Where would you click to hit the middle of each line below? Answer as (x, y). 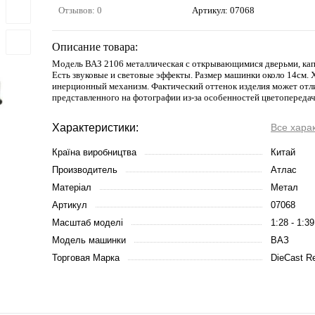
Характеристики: (95, 128)
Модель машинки (89, 240)
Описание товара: (95, 47)
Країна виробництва (94, 152)
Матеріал (72, 187)
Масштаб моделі (88, 223)
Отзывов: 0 (80, 10)
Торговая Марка (86, 258)
